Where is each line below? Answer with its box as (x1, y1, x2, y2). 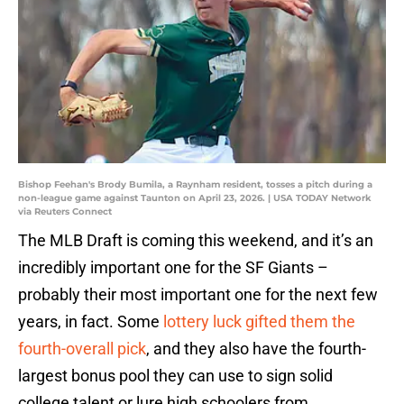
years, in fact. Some (18, 312, 163, 332)
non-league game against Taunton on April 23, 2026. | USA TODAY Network (18, 192, 372, 205)
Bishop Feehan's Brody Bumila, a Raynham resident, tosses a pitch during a (18, 179, 372, 191)
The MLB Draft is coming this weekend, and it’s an (18, 231, 373, 251)
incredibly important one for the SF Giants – (18, 258, 328, 278)
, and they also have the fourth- (146, 339, 366, 359)
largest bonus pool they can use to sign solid (18, 366, 333, 386)
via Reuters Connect (18, 206, 112, 218)
